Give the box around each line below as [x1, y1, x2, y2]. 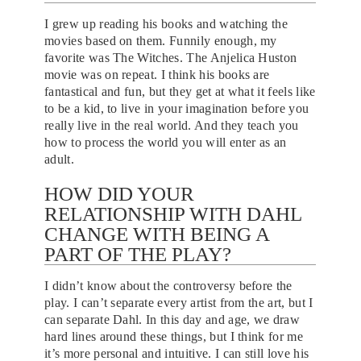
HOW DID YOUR [44, 182, 194, 205]
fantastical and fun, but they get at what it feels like [44, 84, 316, 98]
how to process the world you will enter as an [44, 135, 287, 149]
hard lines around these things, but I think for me [44, 329, 304, 343]
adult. [44, 151, 74, 166]
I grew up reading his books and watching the [44, 16, 288, 31]
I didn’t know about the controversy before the [44, 278, 293, 293]
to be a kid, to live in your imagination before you [44, 101, 309, 115]
